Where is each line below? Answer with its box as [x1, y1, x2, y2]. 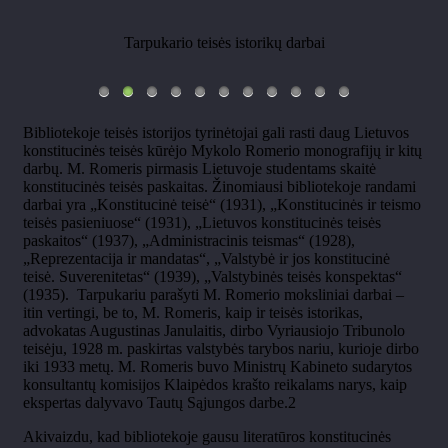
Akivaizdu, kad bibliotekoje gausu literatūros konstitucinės [23, 428, 391, 446]
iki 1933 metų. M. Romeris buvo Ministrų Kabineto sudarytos [23, 358, 412, 376]
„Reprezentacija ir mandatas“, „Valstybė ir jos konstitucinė [23, 250, 390, 268]
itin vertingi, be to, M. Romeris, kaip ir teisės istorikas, [23, 304, 363, 322]
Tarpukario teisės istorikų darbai [123, 34, 325, 52]
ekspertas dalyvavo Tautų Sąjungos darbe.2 [23, 394, 296, 412]
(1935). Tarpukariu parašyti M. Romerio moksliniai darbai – [23, 286, 404, 304]
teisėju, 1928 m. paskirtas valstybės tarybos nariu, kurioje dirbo [23, 340, 419, 358]
